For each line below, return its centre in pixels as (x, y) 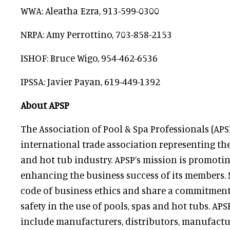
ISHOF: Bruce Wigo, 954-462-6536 (89, 58)
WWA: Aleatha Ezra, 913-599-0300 (90, 11)
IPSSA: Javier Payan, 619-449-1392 (90, 81)
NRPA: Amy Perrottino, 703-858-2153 (96, 34)
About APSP (45, 105)
